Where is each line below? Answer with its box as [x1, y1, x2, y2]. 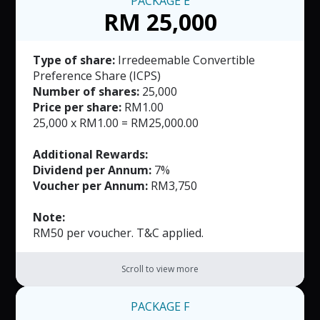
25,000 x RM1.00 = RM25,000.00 [33, 115, 199, 131]
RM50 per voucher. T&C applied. [33, 225, 204, 241]
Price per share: [33, 99, 122, 116]
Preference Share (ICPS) [33, 68, 161, 84]
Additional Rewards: [33, 146, 149, 163]
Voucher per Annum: [33, 178, 149, 194]
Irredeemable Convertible [115, 52, 256, 69]
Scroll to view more [121, 263, 199, 276]
